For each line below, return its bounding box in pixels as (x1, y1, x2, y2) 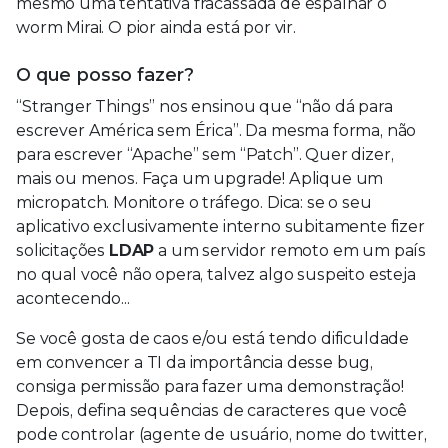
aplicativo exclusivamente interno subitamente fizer (16, 216, 425, 236)
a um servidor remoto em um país (154, 240, 427, 260)
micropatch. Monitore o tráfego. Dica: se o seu (16, 192, 372, 212)
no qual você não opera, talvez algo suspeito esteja (16, 264, 416, 284)
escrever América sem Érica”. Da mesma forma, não (16, 120, 417, 140)
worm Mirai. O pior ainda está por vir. (16, 17, 296, 37)
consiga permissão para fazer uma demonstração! (16, 376, 404, 396)
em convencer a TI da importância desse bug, (16, 352, 374, 372)
